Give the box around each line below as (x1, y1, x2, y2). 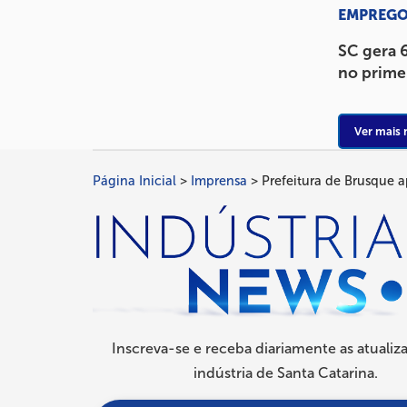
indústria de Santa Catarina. (193, 364, 378, 382)
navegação (93, 238, 203, 265)
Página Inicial (93, 172, 176, 189)
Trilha (93, 178, 149, 205)
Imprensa (191, 172, 247, 189)
